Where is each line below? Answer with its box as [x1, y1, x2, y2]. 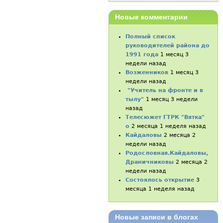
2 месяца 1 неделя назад [131, 122, 207, 129]
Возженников [125, 69, 169, 76]
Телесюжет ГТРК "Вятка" [125, 113, 205, 120]
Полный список [125, 33, 176, 40]
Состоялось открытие [125, 176, 195, 183]
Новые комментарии [114, 12, 188, 21]
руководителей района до [125, 42, 210, 49]
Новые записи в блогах [114, 213, 198, 222]
